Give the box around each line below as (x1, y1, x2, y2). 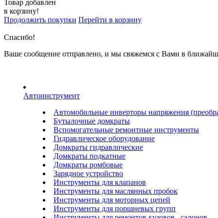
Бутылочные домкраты (54, 116, 130, 125)
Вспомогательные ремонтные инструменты (54, 125, 199, 134)
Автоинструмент (23, 91, 80, 100)
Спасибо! (4, 33, 35, 41)
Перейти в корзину (78, 15, 142, 24)
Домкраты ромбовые (54, 160, 123, 169)
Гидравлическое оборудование (54, 134, 155, 143)
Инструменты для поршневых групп (54, 204, 176, 213)
